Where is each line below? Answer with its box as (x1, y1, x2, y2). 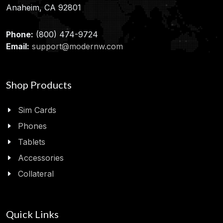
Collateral (18, 169, 54, 179)
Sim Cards (18, 105, 56, 115)
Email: (6, 41, 29, 52)
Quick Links (6, 208, 59, 221)
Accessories (18, 153, 64, 163)
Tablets (18, 137, 45, 147)
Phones (18, 121, 47, 131)
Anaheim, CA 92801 (6, 2, 81, 13)
